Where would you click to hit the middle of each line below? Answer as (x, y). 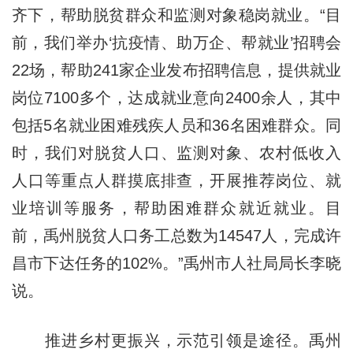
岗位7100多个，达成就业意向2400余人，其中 (176, 97)
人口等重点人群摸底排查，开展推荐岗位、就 (176, 180)
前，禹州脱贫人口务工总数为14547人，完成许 (176, 235)
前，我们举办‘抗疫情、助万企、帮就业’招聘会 (176, 42)
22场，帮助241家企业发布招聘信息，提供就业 (176, 70)
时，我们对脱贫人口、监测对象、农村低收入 (176, 152)
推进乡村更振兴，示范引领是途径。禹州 (176, 340)
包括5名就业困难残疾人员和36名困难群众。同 (176, 125)
